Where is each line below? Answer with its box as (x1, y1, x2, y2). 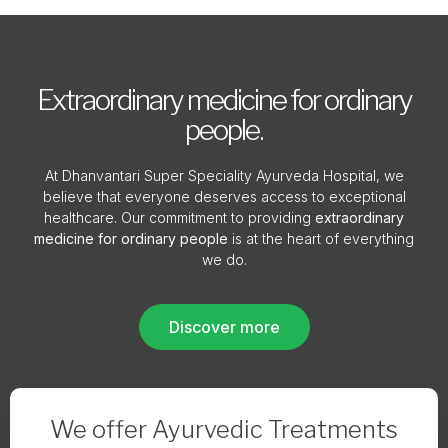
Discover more (168, 317, 280, 338)
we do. (201, 250, 247, 268)
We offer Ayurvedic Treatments (50, 415, 398, 445)
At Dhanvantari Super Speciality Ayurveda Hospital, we (44, 166, 404, 184)
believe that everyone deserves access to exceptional (42, 187, 406, 205)
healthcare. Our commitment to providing (44, 208, 315, 226)
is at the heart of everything (228, 229, 414, 247)
